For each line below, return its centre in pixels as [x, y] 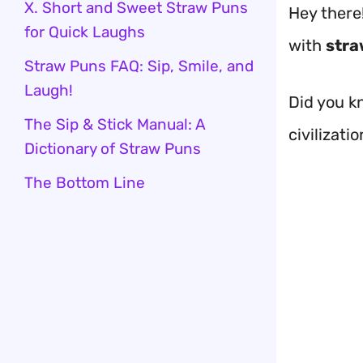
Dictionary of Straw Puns [113, 149]
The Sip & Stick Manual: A [115, 124]
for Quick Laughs [85, 32]
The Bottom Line [85, 183]
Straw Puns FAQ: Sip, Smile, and [139, 66]
